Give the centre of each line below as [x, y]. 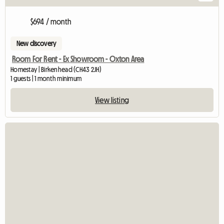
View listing [112, 100]
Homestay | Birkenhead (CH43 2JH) [56, 70]
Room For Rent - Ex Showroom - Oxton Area [78, 59]
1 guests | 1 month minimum [46, 79]
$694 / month [51, 22]
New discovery [36, 44]
